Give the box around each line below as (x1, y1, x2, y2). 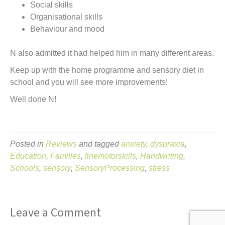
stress (149, 164, 170, 172)
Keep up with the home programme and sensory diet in (10, 66, 204, 74)
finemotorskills (85, 152, 136, 160)
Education (10, 152, 46, 160)
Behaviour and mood (30, 25, 104, 33)
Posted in (10, 140, 46, 148)
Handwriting (140, 152, 183, 160)
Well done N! (10, 95, 56, 103)
